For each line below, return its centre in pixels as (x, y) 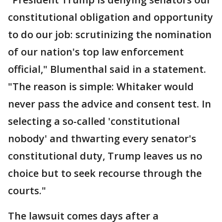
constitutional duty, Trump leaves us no (105, 156)
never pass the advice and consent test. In (110, 104)
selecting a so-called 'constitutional (94, 121)
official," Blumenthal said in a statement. (107, 69)
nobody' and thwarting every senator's (102, 139)
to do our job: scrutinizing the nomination (110, 34)
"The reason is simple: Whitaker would (101, 86)
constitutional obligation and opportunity (111, 17)
